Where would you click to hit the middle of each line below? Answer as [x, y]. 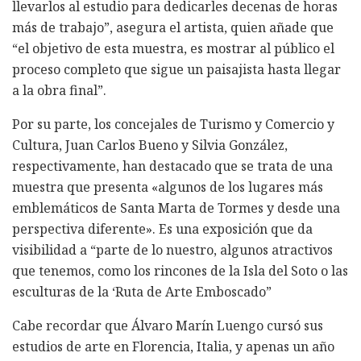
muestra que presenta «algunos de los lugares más [168, 187]
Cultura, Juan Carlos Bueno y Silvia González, [150, 145]
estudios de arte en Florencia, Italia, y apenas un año [173, 346]
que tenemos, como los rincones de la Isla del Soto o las [180, 270]
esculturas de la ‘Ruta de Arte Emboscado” [142, 291]
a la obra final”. [59, 90]
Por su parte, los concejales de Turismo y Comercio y [173, 124]
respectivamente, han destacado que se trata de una [172, 166]
